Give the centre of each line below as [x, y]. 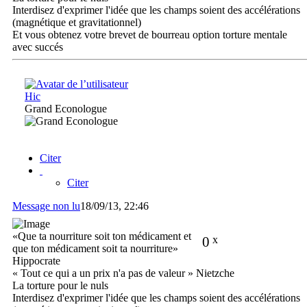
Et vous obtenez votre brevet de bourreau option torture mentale [150, 34]
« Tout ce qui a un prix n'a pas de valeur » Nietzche [123, 273]
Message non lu [46, 206]
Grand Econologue [66, 108]
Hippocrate [36, 261]
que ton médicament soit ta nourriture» [95, 249]
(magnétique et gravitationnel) [77, 22]
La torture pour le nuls [60, 286]
